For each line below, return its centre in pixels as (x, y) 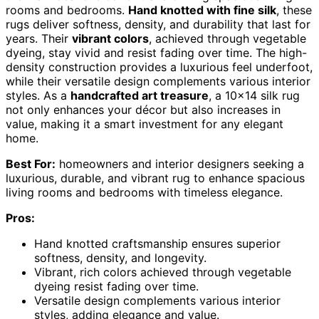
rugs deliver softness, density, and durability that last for (158, 24)
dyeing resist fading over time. (116, 286)
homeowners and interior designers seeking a (180, 163)
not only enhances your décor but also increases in (143, 109)
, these (294, 10)
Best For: (31, 163)
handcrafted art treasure (140, 95)
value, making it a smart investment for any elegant (145, 124)
